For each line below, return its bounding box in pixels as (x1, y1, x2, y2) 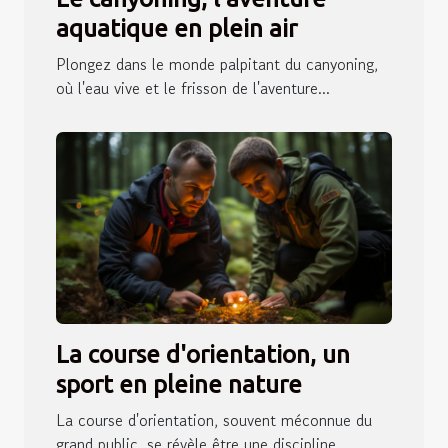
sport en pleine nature (56, 371, 302, 399)
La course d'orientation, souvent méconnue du (56, 408, 372, 433)
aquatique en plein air (56, 15, 297, 43)
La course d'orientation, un (56, 341, 350, 369)
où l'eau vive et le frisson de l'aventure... (56, 76, 330, 101)
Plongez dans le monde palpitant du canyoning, (56, 52, 378, 77)
